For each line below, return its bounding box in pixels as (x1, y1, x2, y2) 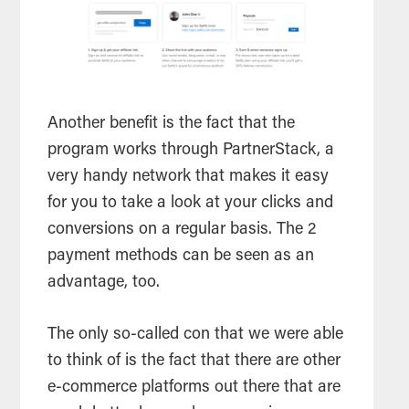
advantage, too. (47, 275, 165, 292)
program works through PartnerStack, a (47, 142, 335, 160)
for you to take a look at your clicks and (47, 195, 334, 213)
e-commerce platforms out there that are (47, 380, 341, 397)
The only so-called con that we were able (47, 327, 344, 344)
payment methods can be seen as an (47, 248, 315, 266)
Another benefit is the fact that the (47, 116, 296, 133)
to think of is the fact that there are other (47, 353, 341, 371)
